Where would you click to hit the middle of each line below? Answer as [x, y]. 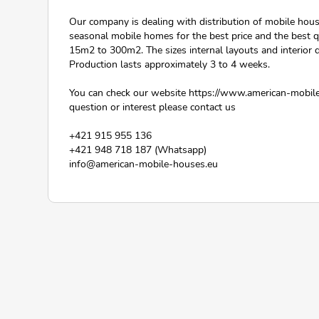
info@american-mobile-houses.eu [143, 164]
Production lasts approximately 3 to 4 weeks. [169, 64]
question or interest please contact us [152, 107]
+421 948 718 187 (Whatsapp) [138, 150]
